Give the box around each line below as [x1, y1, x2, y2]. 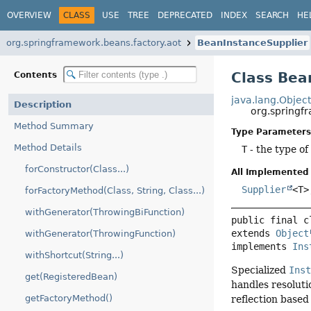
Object [276, 227, 310, 239]
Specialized [231, 264, 289, 276]
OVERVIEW [7, 10, 51, 20]
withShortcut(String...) [25, 250, 124, 260]
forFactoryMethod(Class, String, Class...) [25, 185, 205, 196]
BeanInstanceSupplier [197, 37, 308, 48]
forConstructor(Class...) [25, 164, 129, 174]
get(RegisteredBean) [25, 271, 117, 282]
